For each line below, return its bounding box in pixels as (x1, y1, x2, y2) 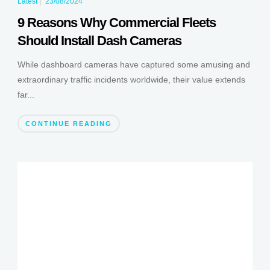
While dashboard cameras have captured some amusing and (17, 60, 250, 70)
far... (17, 90, 34, 100)
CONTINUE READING (25, 120, 112, 128)
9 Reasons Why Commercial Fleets (17, 15, 216, 31)
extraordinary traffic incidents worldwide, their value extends (17, 75, 245, 85)
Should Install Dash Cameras (17, 33, 181, 49)
